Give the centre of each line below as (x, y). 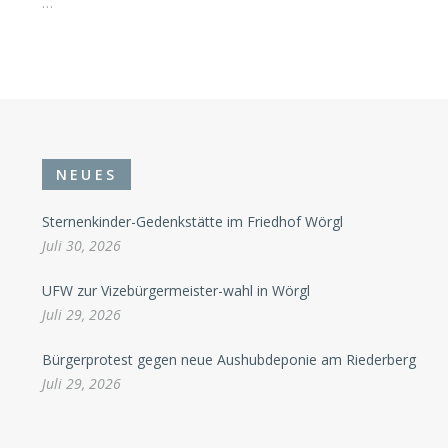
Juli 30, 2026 (81, 246)
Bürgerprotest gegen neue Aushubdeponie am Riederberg (228, 360)
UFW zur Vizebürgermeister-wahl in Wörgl (175, 291)
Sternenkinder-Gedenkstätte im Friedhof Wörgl (192, 222)
